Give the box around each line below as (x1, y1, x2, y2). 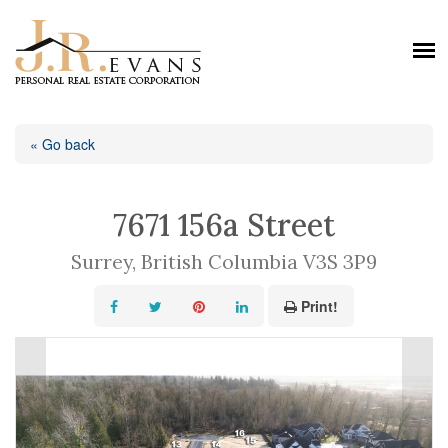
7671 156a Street (113, 206, 335, 244)
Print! (301, 296, 338, 316)
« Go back (30, 134, 95, 154)
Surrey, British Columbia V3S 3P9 (71, 249, 377, 274)
